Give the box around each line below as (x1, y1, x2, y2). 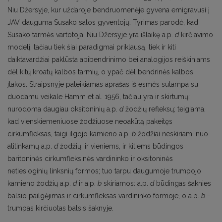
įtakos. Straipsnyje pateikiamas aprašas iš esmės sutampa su (7, 80, 198, 89)
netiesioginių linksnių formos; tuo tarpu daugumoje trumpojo (7, 167, 201, 175)
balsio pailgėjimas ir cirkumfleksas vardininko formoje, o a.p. (7, 192, 201, 200)
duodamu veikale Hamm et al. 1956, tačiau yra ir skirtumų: (7, 93, 190, 101)
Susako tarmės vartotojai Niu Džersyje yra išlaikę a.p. (7, 31, 175, 39)
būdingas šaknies (154, 179, 211, 188)
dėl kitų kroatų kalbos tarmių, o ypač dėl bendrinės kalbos (7, 68, 193, 76)
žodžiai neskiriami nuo (136, 130, 208, 138)
